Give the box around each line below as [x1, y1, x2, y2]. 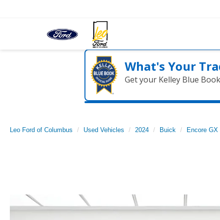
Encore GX [187, 126, 218, 134]
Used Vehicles [83, 126, 124, 134]
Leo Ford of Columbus [10, 126, 73, 134]
